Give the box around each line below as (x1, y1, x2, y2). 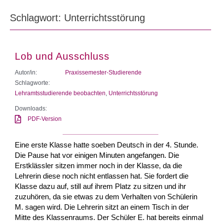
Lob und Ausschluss (15, 50, 110, 62)
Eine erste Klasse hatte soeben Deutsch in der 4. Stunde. (15, 140, 198, 149)
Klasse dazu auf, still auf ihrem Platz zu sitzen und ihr (15, 182, 186, 190)
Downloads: (15, 105, 47, 112)
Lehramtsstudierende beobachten (15, 89, 106, 97)
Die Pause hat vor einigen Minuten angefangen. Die (15, 150, 179, 159)
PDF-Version (28, 115, 62, 122)
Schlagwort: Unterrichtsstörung (10, 12, 145, 23)
